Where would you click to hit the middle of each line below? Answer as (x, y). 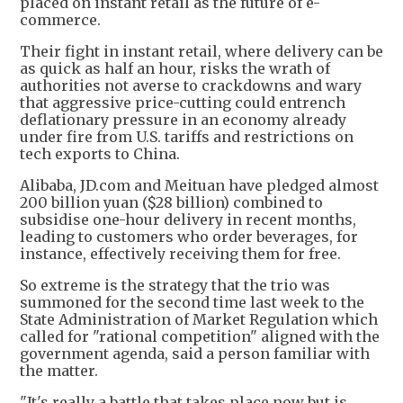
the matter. (59, 371)
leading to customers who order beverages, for (189, 237)
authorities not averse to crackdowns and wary (191, 86)
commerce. (60, 20)
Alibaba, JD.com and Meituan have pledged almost (199, 186)
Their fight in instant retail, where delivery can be (201, 52)
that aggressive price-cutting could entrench (183, 103)
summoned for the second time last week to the (192, 303)
